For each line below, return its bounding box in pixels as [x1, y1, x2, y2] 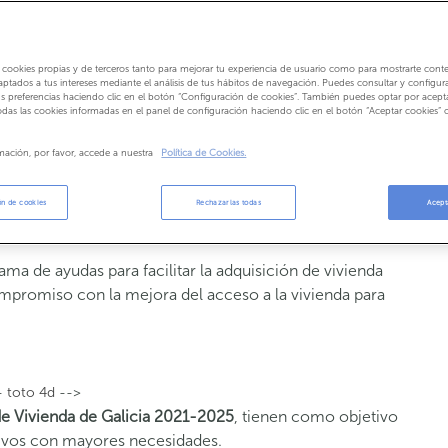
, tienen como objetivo [234, 407, 398, 426]
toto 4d [7, 384, 55, 401]
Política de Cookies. [161, 147, 247, 159]
